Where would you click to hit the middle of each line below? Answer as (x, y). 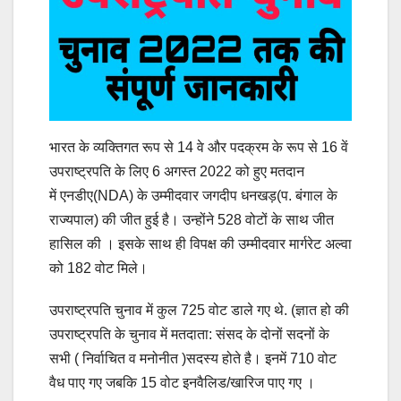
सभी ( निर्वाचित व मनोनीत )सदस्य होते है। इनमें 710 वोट (193, 359)
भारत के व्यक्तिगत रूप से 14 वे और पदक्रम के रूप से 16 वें (199, 148)
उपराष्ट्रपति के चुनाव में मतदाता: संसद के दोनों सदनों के (189, 335)
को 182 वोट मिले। (98, 269)
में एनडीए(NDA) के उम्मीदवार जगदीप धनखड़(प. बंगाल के (193, 196)
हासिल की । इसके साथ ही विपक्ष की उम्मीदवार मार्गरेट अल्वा (200, 244)
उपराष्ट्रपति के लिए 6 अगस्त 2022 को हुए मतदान (177, 172)
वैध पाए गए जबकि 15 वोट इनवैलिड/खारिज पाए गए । (184, 383)
